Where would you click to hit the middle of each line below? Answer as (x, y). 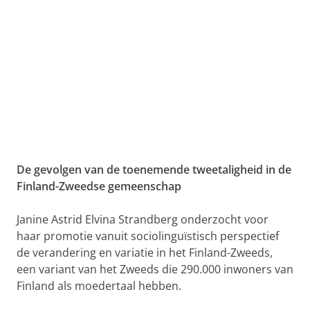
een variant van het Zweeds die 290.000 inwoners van (155, 269)
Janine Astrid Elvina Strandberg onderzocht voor (143, 219)
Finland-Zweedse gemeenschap (99, 186)
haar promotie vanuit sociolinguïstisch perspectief (148, 236)
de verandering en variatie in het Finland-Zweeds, (145, 253)
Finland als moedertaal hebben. (99, 286)
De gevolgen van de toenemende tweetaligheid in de (154, 170)
